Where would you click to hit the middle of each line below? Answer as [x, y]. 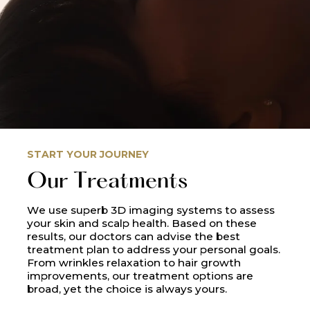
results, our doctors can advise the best [134, 237]
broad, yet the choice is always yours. [127, 289]
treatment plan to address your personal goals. [154, 250]
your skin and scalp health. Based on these [142, 224]
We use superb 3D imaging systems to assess [151, 210]
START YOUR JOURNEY [88, 155]
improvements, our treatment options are [140, 276]
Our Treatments [108, 182]
